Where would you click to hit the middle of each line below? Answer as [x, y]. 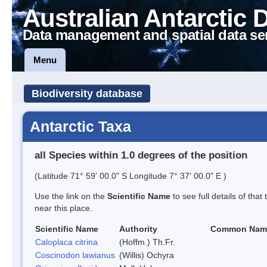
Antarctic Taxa [80, 126]
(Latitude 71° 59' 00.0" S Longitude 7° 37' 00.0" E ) [131, 176]
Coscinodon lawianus [75, 255]
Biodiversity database [87, 94]
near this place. [63, 208]
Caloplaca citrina [66, 242]
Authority [138, 229]
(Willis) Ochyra [147, 255]
